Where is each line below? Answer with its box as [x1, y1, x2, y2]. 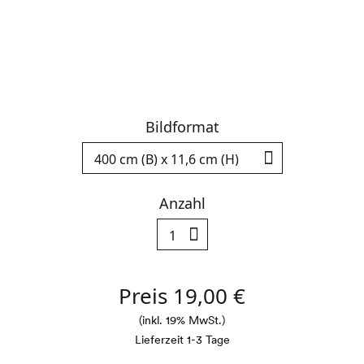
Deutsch [128, 172, 173, 188]
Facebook [179, 236, 232, 253]
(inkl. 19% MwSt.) [139, 314, 225, 327]
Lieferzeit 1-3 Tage [134, 333, 230, 346]
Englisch [190, 172, 236, 188]
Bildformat [145, 117, 219, 136]
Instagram [208, 236, 266, 253]
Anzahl [158, 193, 206, 213]
